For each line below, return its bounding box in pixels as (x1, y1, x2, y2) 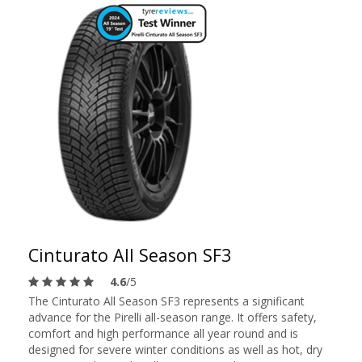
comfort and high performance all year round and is (28, 326, 298, 341)
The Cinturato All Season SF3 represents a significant (28, 293, 305, 309)
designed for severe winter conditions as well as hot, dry (28, 342, 322, 357)
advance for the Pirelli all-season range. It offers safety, (28, 309, 317, 325)
